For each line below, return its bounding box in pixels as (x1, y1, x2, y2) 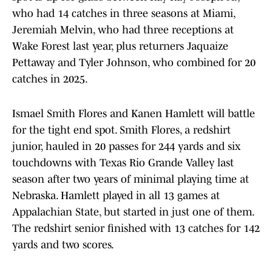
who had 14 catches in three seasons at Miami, (12, 7, 235, 20)
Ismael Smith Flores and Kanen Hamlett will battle (12, 107, 255, 120)
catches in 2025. (12, 73, 88, 86)
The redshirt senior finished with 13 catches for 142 (12, 222, 260, 235)
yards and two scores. (12, 239, 114, 251)
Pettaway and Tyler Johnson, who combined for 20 (12, 56, 256, 69)
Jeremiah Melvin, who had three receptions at (12, 24, 234, 36)
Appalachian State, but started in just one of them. (12, 206, 254, 219)
